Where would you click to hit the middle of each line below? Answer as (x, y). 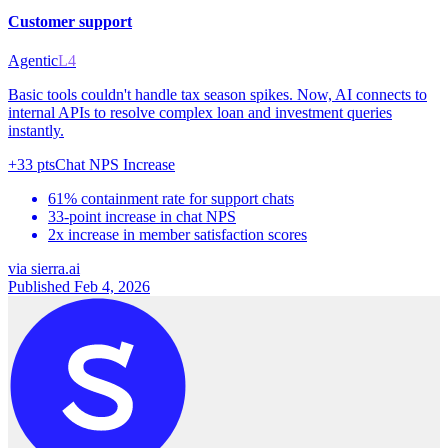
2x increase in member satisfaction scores (177, 234)
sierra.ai (55, 268)
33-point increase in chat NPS (142, 216)
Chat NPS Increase (115, 164)
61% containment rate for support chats (171, 198)
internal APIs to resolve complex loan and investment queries (200, 112)
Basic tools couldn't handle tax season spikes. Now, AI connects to (217, 94)
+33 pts (31, 164)
